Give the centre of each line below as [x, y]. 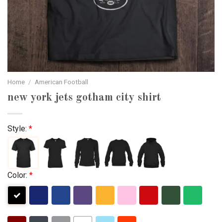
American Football [62, 82]
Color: [18, 175]
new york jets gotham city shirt [84, 98]
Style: [18, 129]
